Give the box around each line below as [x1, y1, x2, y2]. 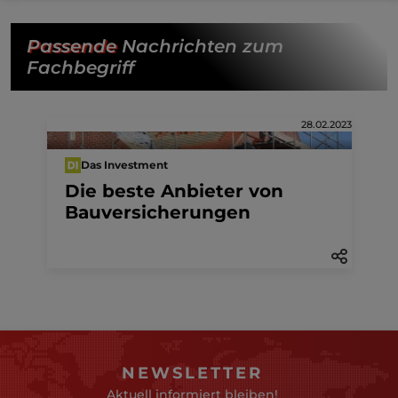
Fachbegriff [27, 56, 134, 78]
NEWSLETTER [122, 362, 263, 383]
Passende [27, 35, 116, 57]
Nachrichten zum [116, 35, 283, 57]
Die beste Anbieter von [64, 179, 283, 202]
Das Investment [80, 158, 168, 172]
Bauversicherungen [64, 201, 251, 223]
